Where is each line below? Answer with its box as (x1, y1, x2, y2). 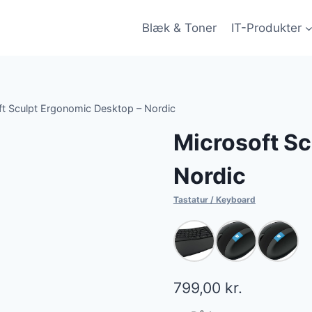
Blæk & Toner (142, 20, 217, 35)
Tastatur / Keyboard (173, 194, 256, 205)
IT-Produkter (231, 20, 302, 35)
